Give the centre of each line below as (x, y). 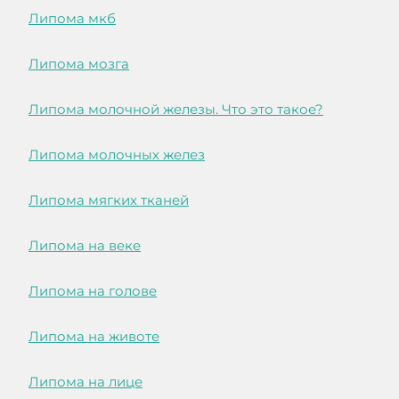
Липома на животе (94, 337)
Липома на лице (85, 382)
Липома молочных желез (117, 155)
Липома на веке (85, 246)
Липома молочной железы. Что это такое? (176, 110)
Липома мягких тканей (109, 200)
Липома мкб (72, 19)
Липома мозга (79, 64)
